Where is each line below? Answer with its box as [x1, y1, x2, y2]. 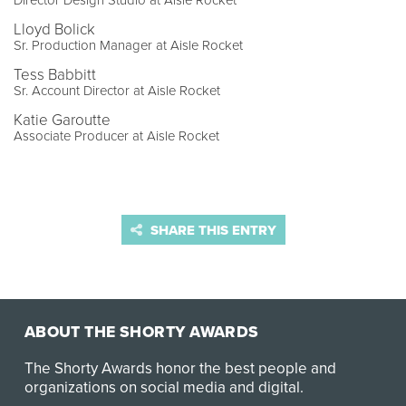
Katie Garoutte [14, 111, 111, 130]
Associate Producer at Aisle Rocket [14, 128, 219, 145]
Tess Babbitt [14, 65, 96, 85]
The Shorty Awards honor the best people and [24, 358, 336, 378]
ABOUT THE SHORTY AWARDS [24, 322, 259, 342]
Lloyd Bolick [14, 20, 95, 40]
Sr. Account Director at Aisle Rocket [14, 82, 220, 100]
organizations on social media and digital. [24, 377, 304, 397]
